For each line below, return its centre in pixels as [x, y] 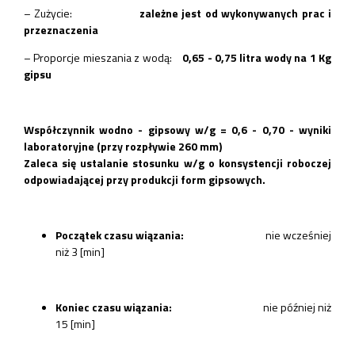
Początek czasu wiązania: [120, 235]
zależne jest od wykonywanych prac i [235, 13]
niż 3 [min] [80, 251]
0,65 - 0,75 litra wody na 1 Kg [257, 57]
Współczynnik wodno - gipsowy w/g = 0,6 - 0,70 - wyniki [177, 129]
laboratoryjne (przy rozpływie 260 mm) [123, 146]
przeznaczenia [61, 29]
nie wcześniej [258, 235]
